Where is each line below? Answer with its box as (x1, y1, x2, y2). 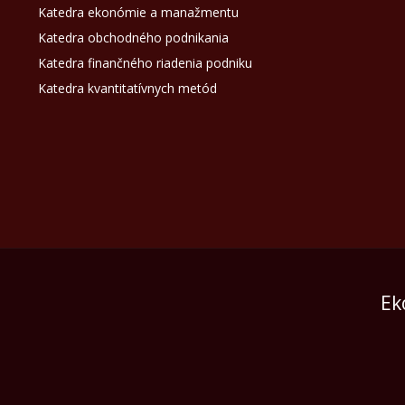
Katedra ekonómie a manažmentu (37, 4, 239, 22)
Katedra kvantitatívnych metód (37, 80, 217, 98)
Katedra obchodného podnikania (37, 29, 229, 47)
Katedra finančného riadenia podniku (37, 54, 252, 72)
